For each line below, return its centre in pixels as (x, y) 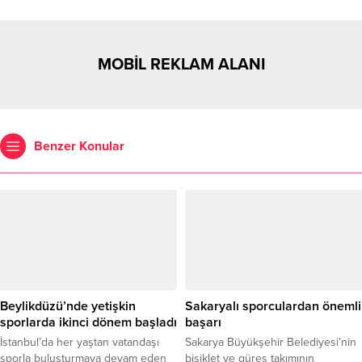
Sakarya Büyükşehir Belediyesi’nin (271, 342)
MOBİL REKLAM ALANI (181, 65)
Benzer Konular (79, 147)
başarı (203, 322)
